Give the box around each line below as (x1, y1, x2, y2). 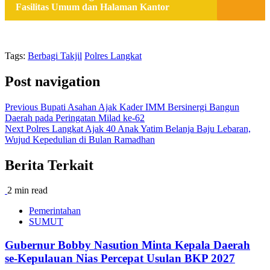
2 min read (7, 185, 48, 196)
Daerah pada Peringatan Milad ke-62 (5, 112, 145, 123)
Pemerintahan (29, 206, 81, 216)
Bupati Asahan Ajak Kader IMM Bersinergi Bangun (38, 101, 239, 112)
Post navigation (5, 73, 100, 89)
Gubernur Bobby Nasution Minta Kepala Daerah (5, 239, 250, 252)
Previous (5, 101, 38, 112)
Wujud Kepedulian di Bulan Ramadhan (5, 134, 155, 145)
